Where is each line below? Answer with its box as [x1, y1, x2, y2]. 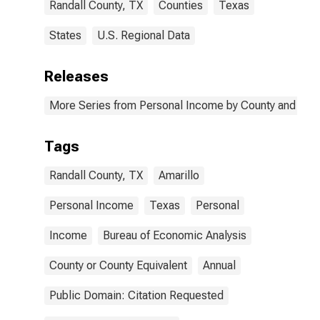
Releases [44, 68, 109, 85]
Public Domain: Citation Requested [49, 289, 224, 302]
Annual [203, 259, 236, 272]
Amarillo [159, 169, 199, 182]
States [49, 29, 81, 42]
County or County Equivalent [49, 259, 187, 272]
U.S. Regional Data [97, 29, 190, 42]
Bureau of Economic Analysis [103, 229, 246, 242]
